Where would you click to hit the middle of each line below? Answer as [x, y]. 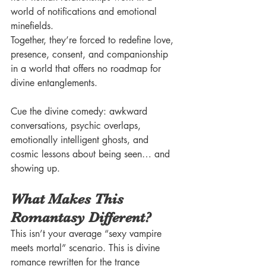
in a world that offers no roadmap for [87, 68]
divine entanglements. [54, 83]
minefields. [32, 26]
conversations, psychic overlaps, [77, 125]
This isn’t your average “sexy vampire [88, 233]
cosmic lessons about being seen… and [92, 154]
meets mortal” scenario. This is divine [87, 248]
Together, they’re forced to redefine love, [94, 40]
